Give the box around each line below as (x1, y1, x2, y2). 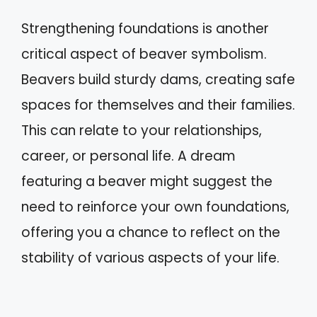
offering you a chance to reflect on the (21, 223, 280, 242)
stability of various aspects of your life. (21, 248, 279, 267)
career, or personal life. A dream (21, 146, 236, 166)
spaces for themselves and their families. (21, 96, 295, 115)
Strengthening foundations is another (21, 19, 269, 38)
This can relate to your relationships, (21, 121, 262, 140)
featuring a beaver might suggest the (21, 172, 272, 191)
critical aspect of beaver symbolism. (21, 45, 267, 64)
